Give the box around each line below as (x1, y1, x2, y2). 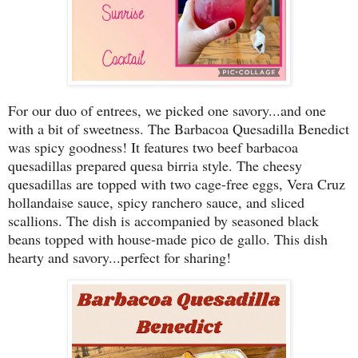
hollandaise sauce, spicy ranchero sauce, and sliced (8, 193, 304, 213)
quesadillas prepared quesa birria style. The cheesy (8, 156, 302, 176)
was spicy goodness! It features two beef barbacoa (8, 137, 298, 157)
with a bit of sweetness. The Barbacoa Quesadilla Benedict (8, 119, 349, 139)
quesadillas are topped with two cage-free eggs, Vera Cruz (8, 174, 345, 194)
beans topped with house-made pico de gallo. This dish (8, 229, 328, 249)
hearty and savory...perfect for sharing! (8, 248, 231, 268)
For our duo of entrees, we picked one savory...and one (8, 101, 326, 121)
